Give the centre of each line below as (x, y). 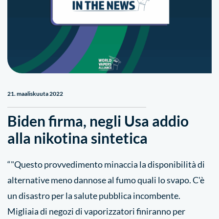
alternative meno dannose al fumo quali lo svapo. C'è (106, 180)
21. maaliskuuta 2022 (35, 94)
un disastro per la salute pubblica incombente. (94, 196)
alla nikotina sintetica (77, 138)
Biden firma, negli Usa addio (98, 121)
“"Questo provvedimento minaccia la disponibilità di (106, 164)
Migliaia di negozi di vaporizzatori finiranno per (96, 211)
